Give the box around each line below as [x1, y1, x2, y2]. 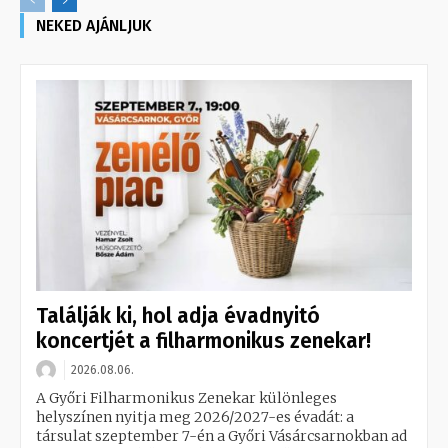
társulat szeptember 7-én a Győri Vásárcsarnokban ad [36, 427, 407, 446]
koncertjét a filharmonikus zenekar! [36, 328, 371, 355]
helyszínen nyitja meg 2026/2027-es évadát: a [36, 408, 354, 427]
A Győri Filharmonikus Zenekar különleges [36, 389, 337, 408]
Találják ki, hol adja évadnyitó [36, 303, 320, 330]
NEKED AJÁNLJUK [36, 16, 152, 36]
